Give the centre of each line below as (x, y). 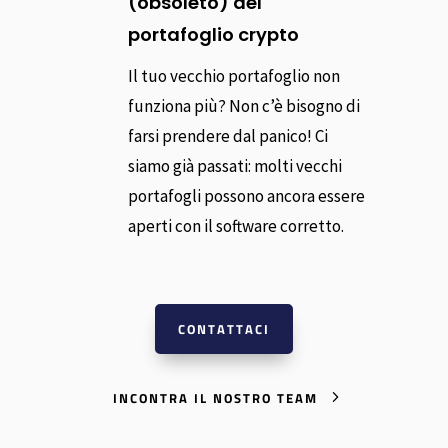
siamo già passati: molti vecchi (234, 165)
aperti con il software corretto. (235, 225)
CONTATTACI (224, 328)
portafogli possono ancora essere (246, 195)
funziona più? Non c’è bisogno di (243, 105)
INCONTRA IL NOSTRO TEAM (216, 398)
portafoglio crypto (213, 34)
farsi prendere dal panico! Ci (227, 135)
